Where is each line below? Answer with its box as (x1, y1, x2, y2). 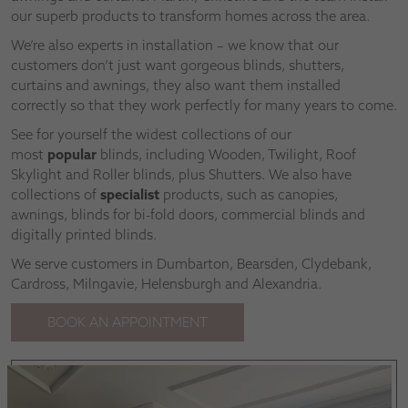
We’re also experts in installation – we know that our (11, 36, 339, 54)
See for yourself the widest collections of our (11, 125, 291, 143)
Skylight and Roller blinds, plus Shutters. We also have (11, 165, 352, 183)
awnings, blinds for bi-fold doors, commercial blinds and (11, 205, 365, 223)
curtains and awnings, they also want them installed (11, 76, 341, 94)
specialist (100, 185, 159, 203)
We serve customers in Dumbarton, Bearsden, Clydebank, (11, 254, 372, 272)
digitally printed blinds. (11, 225, 157, 243)
